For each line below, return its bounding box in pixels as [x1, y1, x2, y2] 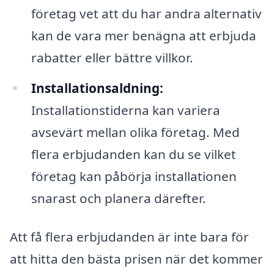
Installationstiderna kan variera [31, 101, 220, 119]
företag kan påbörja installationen [31, 167, 237, 185]
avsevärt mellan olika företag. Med [31, 123, 240, 141]
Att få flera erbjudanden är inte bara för [10, 228, 249, 246]
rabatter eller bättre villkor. [31, 48, 193, 66]
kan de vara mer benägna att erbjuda [31, 26, 256, 44]
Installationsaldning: [31, 79, 163, 97]
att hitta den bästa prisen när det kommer [10, 250, 263, 268]
